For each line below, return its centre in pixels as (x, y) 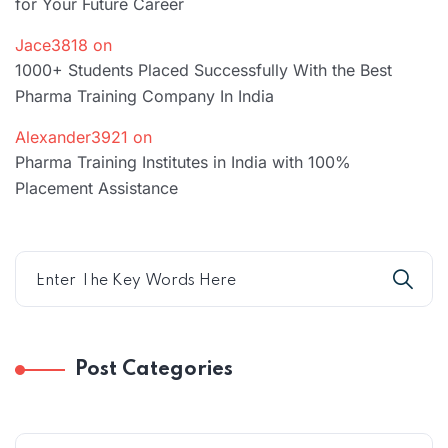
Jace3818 (51, 45)
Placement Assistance (96, 188)
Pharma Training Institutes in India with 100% (183, 162)
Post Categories (154, 370)
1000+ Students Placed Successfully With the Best (203, 70)
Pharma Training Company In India (144, 96)
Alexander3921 (71, 137)
